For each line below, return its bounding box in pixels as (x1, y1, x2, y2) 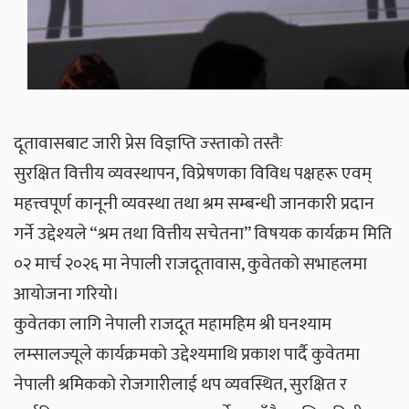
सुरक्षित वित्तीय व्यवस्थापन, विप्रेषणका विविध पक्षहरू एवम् (14, 158, 372, 188)
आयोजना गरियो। (14, 278, 120, 309)
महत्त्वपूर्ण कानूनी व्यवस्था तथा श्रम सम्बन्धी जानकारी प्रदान (14, 188, 374, 218)
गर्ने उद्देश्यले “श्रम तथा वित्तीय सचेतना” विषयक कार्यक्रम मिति (14, 218, 392, 248)
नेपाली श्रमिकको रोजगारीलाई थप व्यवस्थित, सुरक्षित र (14, 369, 347, 399)
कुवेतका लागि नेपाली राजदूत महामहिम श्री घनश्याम (14, 309, 331, 339)
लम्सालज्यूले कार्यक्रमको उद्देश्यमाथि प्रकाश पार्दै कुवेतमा (14, 339, 360, 369)
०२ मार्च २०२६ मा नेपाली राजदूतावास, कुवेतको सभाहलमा (14, 248, 367, 278)
